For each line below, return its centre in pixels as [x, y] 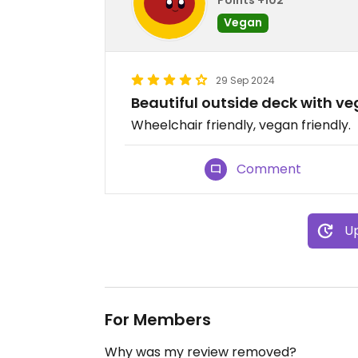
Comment [269, 169]
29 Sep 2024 [245, 80]
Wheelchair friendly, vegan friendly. [241, 125]
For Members [158, 320]
